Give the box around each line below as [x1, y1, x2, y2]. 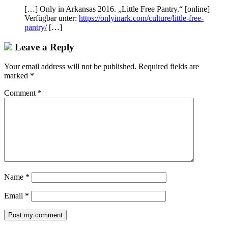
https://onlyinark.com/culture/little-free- [79, 13, 204, 22]
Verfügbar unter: [24, 13, 79, 22]
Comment [4, 89, 38, 98]
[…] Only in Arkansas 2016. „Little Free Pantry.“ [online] [24, 4, 210, 13]
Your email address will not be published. [4, 62, 136, 71]
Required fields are [138, 62, 199, 71]
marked [4, 71, 30, 80]
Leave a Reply [12, 41, 74, 52]
